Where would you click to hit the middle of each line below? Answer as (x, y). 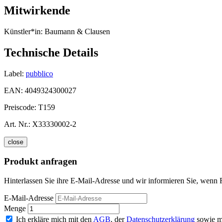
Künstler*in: (23, 31)
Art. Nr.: (17, 124)
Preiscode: (21, 107)
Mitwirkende (37, 11)
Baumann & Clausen (76, 31)
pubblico (39, 73)
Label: (14, 73)
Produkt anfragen (41, 162)
